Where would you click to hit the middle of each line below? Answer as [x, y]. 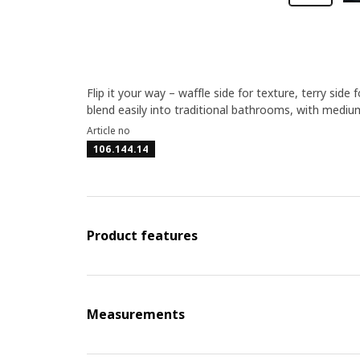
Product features [142, 235]
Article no [108, 131]
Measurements [135, 314]
